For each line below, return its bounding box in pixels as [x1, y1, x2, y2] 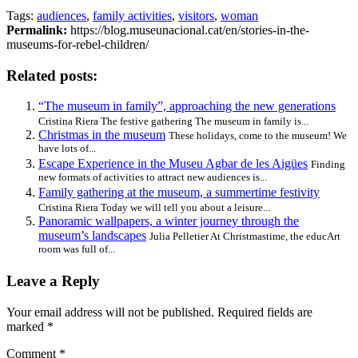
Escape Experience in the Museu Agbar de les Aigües [38, 157, 308, 171]
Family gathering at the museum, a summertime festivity [38, 185, 320, 200]
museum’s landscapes [38, 229, 146, 243]
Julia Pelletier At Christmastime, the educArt [149, 230, 340, 243]
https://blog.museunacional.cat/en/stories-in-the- [67, 22, 309, 37]
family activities [93, 8, 172, 22]
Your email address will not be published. [6, 304, 214, 319]
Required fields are [217, 304, 312, 319]
